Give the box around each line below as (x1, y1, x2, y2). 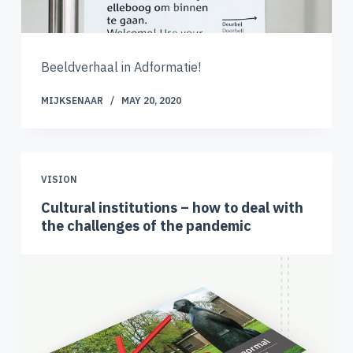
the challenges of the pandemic (40, 217, 251, 236)
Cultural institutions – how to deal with (40, 199, 303, 217)
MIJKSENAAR (40, 95, 103, 107)
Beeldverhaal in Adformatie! (40, 59, 201, 76)
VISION (40, 173, 77, 186)
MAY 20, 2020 (121, 95, 181, 107)
